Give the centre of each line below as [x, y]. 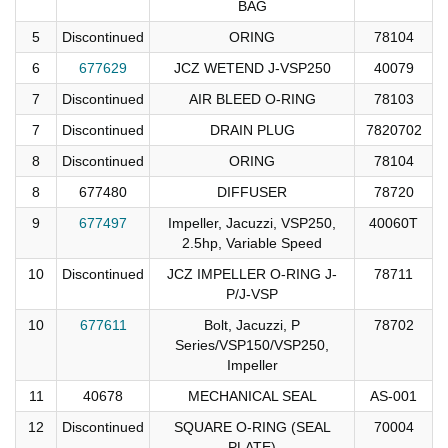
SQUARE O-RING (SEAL [252, 426]
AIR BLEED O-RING [252, 98]
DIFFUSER [252, 191]
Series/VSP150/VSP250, [252, 344]
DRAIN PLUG [252, 129]
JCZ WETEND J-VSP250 [252, 67]
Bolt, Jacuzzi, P [252, 324]
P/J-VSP [252, 293]
